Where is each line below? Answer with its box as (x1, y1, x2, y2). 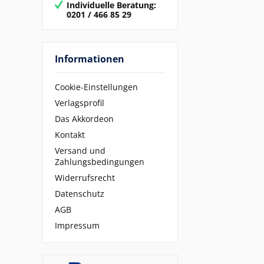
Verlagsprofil (55, 97, 104, 109)
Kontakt (55, 129, 85, 141)
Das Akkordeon (55, 113, 114, 125)
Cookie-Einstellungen (55, 81, 138, 93)
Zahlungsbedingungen (55, 156, 144, 168)
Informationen (55, 52, 124, 65)
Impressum (55, 220, 100, 232)
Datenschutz (55, 188, 104, 200)
